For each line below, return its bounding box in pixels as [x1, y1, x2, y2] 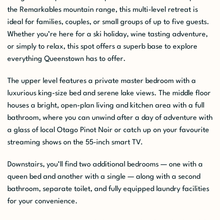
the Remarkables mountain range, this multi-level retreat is [7, 6, 198, 14]
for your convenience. [7, 197, 78, 205]
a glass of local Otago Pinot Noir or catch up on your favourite [7, 126, 209, 134]
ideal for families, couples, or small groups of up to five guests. [7, 18, 209, 26]
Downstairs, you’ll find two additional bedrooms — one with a [7, 161, 203, 168]
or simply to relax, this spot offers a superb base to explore [7, 43, 197, 51]
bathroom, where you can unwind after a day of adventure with [7, 114, 213, 122]
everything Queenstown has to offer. [7, 55, 126, 63]
